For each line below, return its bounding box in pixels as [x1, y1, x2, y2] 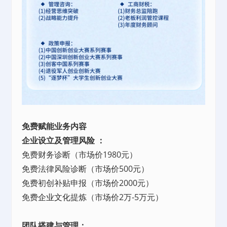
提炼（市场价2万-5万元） [70, 192, 164, 203]
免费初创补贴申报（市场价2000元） [22, 177, 154, 189]
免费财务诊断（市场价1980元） [22, 149, 138, 161]
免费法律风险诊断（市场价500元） [22, 163, 149, 175]
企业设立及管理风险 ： [22, 135, 105, 146]
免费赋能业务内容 [22, 121, 87, 132]
